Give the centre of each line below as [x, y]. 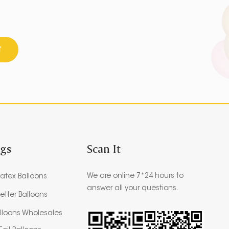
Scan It [104, 148]
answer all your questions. [132, 188]
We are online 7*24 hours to [135, 176]
